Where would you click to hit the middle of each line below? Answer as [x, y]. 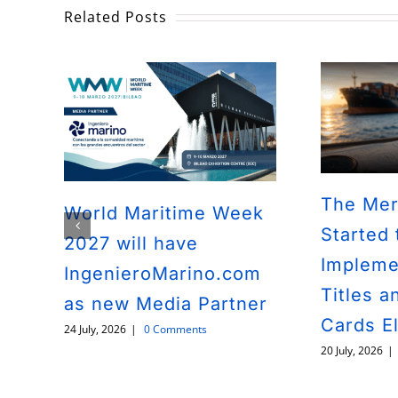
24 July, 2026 [95, 329]
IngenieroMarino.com [163, 273]
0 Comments [175, 329]
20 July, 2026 [351, 351]
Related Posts [115, 17]
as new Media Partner [166, 303]
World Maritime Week [164, 213]
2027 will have [131, 243]
